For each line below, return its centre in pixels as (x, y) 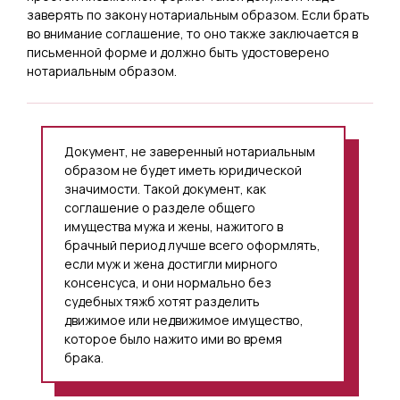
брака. (84, 358)
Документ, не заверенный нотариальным (190, 151)
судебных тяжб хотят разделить (162, 301)
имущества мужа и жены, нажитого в (174, 226)
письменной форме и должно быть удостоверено (178, 52)
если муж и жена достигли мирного (171, 264)
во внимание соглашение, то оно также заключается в (192, 33)
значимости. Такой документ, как (165, 189)
